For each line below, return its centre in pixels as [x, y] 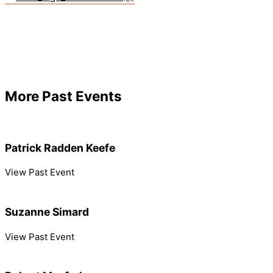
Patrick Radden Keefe [60, 147]
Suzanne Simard [47, 212]
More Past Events [63, 96]
